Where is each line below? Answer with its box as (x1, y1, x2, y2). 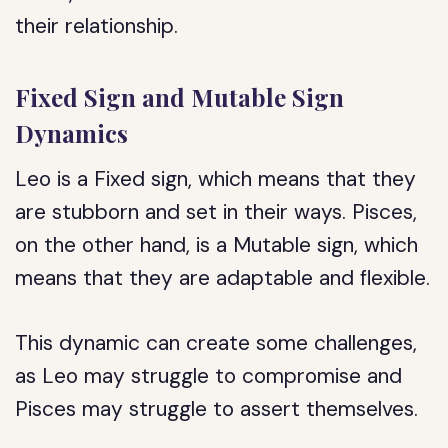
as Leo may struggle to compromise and (15, 362, 403, 390)
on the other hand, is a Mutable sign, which (15, 231, 419, 259)
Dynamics (15, 117, 129, 149)
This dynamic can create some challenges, (15, 329, 418, 357)
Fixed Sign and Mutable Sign (15, 81, 345, 113)
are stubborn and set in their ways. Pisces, (15, 198, 418, 226)
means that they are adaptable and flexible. (15, 264, 431, 292)
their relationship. (15, 12, 179, 40)
